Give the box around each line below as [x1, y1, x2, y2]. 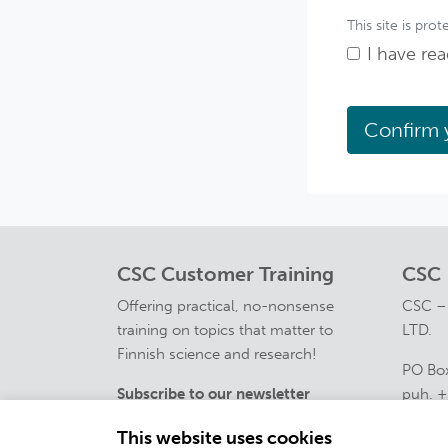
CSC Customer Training [117, 262, 334, 287]
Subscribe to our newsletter [117, 385, 310, 404]
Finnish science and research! [117, 345, 317, 364]
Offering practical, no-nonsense [117, 297, 334, 316]
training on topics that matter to [117, 321, 333, 340]
